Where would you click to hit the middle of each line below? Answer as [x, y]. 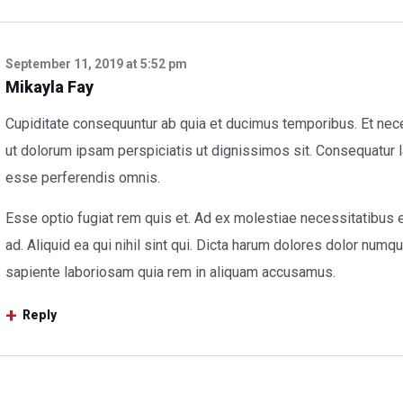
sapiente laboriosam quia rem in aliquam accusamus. [171, 273]
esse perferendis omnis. [83, 178]
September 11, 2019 [65, 64]
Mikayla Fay [50, 87]
